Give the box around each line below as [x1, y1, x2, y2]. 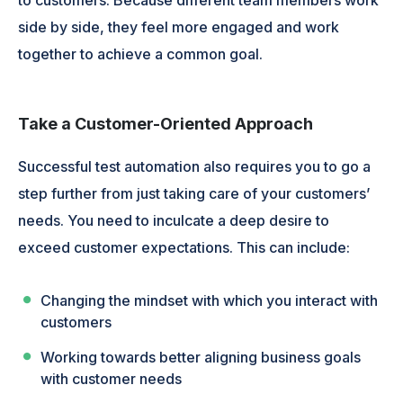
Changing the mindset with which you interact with [40, 291, 379, 310]
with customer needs [40, 370, 183, 389]
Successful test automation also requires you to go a [18, 157, 372, 176]
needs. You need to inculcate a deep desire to [18, 211, 330, 230]
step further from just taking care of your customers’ [18, 184, 371, 203]
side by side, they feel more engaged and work [18, 17, 340, 36]
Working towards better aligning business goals [40, 348, 362, 367]
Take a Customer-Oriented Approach [18, 114, 314, 134]
